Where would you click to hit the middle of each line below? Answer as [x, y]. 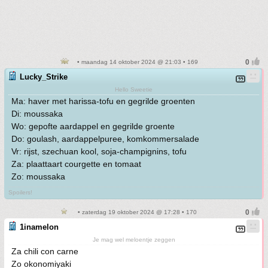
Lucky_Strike [44, 77]
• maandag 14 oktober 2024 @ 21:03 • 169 [136, 62]
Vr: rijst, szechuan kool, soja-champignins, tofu [99, 151]
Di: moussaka [37, 113]
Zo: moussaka [38, 176]
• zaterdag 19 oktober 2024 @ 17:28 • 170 [136, 212]
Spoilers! [20, 192]
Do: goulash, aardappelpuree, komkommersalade [105, 138]
